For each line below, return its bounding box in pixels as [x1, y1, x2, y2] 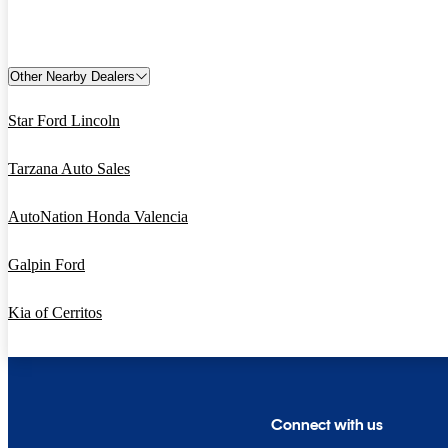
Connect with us [271, 414, 384, 434]
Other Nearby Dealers [10, 68, 135, 84]
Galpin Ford [8, 255, 85, 273]
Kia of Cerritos [8, 303, 102, 321]
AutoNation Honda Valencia [8, 207, 188, 225]
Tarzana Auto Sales [8, 159, 130, 177]
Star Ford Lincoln [8, 111, 120, 129]
